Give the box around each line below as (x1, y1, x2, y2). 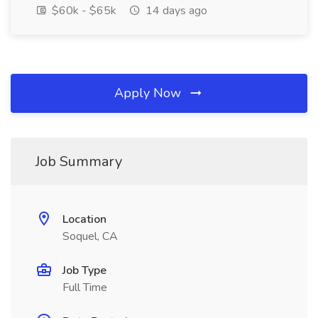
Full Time (62, 280, 107, 295)
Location (62, 212, 106, 227)
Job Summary (35, 152, 122, 171)
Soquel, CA (62, 229, 118, 244)
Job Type (62, 263, 106, 278)
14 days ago (143, 3, 207, 18)
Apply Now (114, 84, 185, 102)
